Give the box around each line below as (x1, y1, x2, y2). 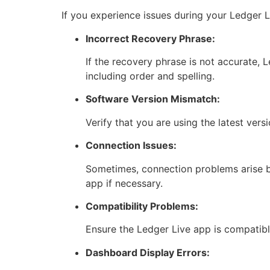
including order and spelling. (86, 70, 215, 83)
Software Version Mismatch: (86, 93, 220, 105)
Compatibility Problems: (86, 200, 198, 213)
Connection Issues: (86, 139, 177, 152)
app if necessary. (86, 177, 163, 189)
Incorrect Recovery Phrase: (86, 32, 215, 45)
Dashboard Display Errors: (86, 246, 210, 259)
